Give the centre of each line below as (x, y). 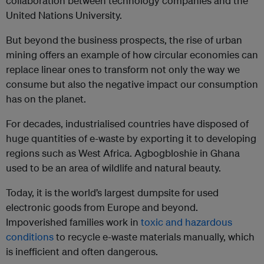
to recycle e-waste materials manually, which (154, 237)
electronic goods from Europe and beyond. (102, 207)
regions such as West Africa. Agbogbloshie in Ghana (123, 153)
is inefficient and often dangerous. (82, 252)
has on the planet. (46, 99)
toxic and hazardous (187, 222)
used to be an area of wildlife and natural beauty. (113, 168)
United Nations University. (64, 15)
